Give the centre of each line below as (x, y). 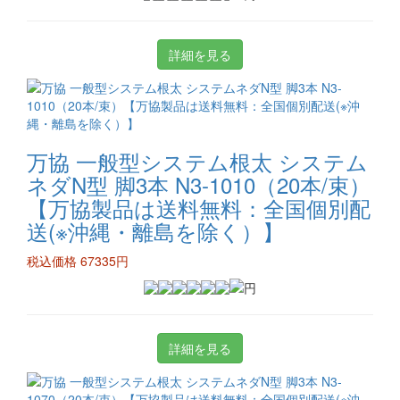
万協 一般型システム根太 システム (197, 161)
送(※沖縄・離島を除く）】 (155, 231)
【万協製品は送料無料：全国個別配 (199, 208)
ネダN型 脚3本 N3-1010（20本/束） (199, 184)
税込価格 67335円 (78, 261)
